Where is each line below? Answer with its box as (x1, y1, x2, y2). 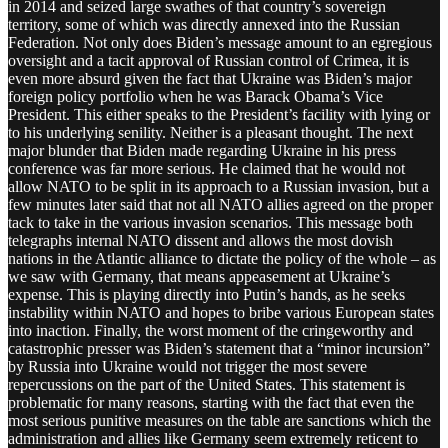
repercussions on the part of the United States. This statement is (8, 375, 405, 393)
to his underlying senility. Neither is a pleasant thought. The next (8, 123, 413, 141)
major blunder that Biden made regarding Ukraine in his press (8, 141, 396, 159)
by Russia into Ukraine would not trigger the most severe (8, 357, 367, 375)
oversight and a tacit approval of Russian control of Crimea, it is (8, 51, 409, 69)
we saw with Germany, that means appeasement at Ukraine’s (8, 267, 390, 285)
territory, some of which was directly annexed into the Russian (8, 15, 400, 33)
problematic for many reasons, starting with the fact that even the (8, 393, 414, 411)
